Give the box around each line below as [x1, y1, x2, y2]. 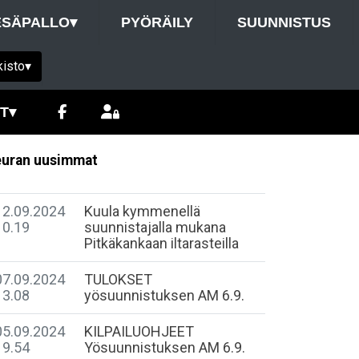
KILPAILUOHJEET [84, 323, 194, 340]
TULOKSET [84, 271, 152, 288]
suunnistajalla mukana [84, 219, 226, 236]
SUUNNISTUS [237, 14, 331, 30]
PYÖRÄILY [121, 14, 193, 30]
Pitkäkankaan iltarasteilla [84, 235, 239, 252]
